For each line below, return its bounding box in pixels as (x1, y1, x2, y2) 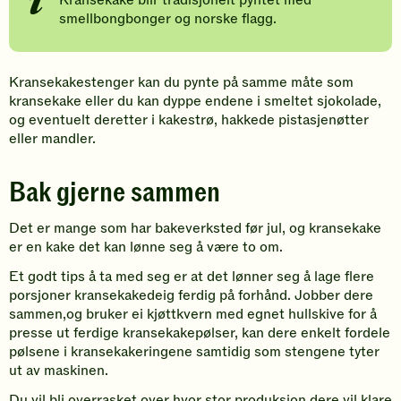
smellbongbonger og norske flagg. (59, 8, 277, 29)
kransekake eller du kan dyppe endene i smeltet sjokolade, (9, 90, 381, 111)
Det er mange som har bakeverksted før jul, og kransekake (9, 218, 381, 238)
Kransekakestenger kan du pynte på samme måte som (9, 72, 354, 92)
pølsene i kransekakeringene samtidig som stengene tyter (9, 341, 380, 362)
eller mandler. (9, 128, 96, 149)
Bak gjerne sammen (9, 173, 220, 211)
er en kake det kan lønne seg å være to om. (9, 236, 283, 257)
